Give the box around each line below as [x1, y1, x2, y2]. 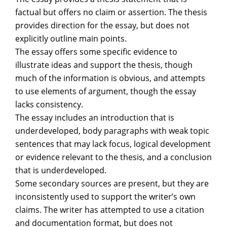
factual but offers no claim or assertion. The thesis [15, 7, 207, 18]
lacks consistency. [15, 99, 83, 110]
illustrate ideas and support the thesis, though [15, 59, 193, 70]
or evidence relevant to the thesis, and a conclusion [15, 152, 212, 163]
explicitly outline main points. [15, 33, 127, 44]
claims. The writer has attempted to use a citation [15, 204, 204, 215]
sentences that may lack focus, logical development [15, 138, 211, 149]
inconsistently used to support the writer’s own [15, 191, 196, 202]
